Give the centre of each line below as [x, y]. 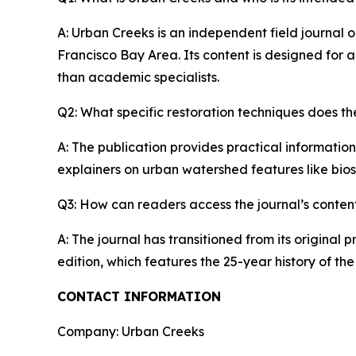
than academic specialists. [138, 77]
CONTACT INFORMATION [139, 296]
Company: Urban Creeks [131, 331]
